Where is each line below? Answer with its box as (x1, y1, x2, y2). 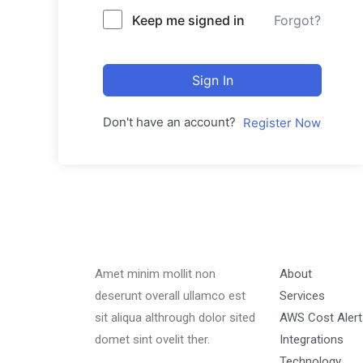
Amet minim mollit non (95, 266, 216, 281)
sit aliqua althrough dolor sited (95, 310, 255, 325)
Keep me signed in (132, 11, 245, 28)
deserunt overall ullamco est (95, 288, 246, 303)
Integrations (280, 331, 344, 347)
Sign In (191, 71, 233, 88)
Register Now (243, 114, 321, 130)
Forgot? (274, 12, 321, 28)
